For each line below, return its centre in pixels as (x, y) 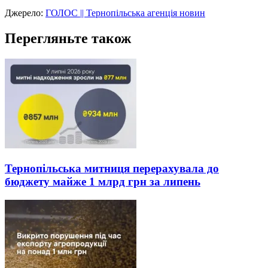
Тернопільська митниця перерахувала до (112, 168)
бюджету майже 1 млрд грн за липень (103, 181)
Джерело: (25, 13)
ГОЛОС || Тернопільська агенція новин (125, 13)
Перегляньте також (68, 39)
